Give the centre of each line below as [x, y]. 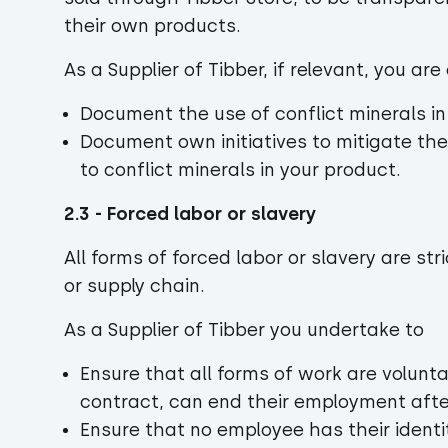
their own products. [152, 26]
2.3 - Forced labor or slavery [190, 214]
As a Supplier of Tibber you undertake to [246, 330]
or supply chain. [137, 286]
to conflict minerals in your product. [243, 170]
